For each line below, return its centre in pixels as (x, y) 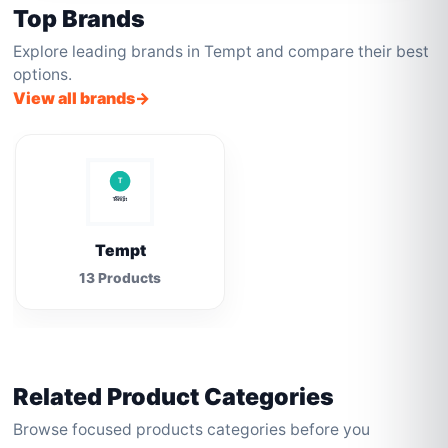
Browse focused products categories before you (192, 429)
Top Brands (79, 18)
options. (43, 74)
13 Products (120, 278)
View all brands (74, 98)
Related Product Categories (174, 396)
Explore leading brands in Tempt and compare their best (221, 51)
